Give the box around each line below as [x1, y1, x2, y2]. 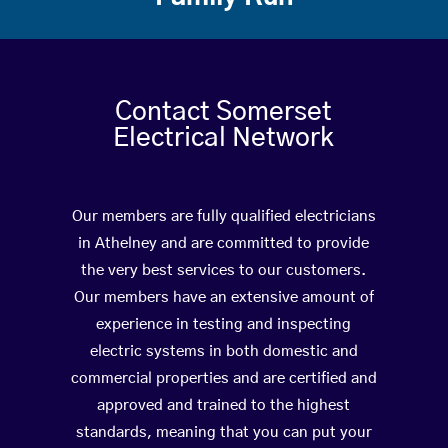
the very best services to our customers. [81, 263, 367, 279]
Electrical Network [113, 125, 335, 152]
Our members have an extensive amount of [73, 290, 374, 306]
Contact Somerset [115, 99, 333, 126]
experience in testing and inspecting [96, 317, 352, 333]
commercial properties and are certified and [70, 371, 377, 387]
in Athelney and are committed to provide [78, 236, 370, 252]
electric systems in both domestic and [89, 344, 358, 360]
